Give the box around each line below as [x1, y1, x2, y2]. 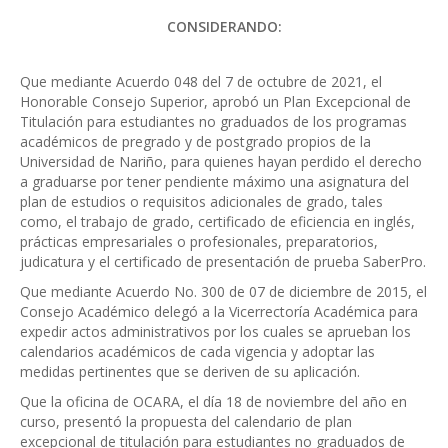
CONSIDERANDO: [166, 17, 282, 37]
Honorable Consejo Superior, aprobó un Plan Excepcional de [20, 92, 411, 112]
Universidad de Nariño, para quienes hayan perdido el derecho [20, 152, 422, 172]
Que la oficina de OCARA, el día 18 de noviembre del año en [20, 392, 407, 412]
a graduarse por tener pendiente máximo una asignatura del [20, 172, 409, 192]
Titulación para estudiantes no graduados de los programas [20, 112, 407, 132]
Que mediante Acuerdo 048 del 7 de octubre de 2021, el [20, 72, 382, 92]
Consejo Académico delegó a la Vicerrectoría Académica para [20, 302, 418, 322]
